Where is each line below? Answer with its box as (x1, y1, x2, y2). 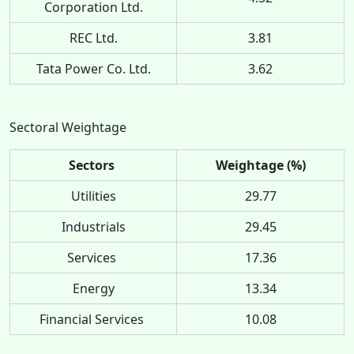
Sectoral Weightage (9, 118, 130, 136)
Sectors (69, 156, 118, 174)
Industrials (61, 217, 126, 235)
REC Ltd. (69, 28, 118, 47)
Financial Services (40, 310, 147, 328)
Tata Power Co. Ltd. (36, 59, 151, 77)
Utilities (70, 186, 116, 205)
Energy (72, 279, 115, 297)
